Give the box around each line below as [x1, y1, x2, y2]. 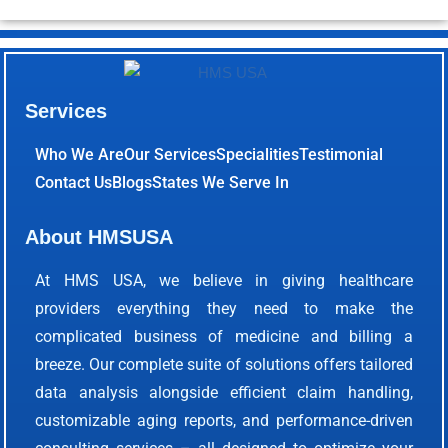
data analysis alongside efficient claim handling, [35, 382, 413, 402]
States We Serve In [152, 172, 290, 192]
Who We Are [35, 144, 125, 164]
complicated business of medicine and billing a [35, 326, 413, 346]
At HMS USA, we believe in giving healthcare [35, 270, 413, 290]
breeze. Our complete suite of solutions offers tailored [35, 354, 413, 374]
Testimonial [299, 144, 384, 164]
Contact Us [35, 172, 113, 192]
